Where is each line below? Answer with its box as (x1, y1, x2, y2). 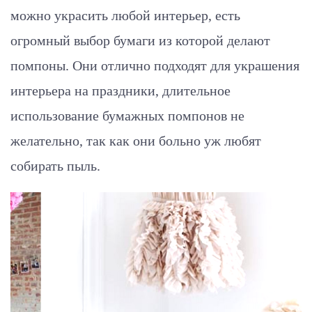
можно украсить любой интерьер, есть (10, 8, 240, 24)
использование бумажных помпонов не (10, 108, 244, 124)
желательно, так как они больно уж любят (10, 133, 261, 149)
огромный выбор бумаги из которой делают (10, 33, 270, 49)
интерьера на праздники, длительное (10, 83, 231, 99)
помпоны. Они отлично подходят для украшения (10, 58, 299, 74)
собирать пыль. (10, 158, 100, 174)
